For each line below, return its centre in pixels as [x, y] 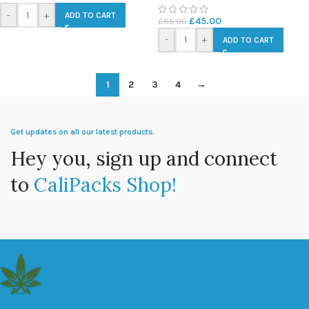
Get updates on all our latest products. [82, 131]
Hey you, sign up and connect [144, 158]
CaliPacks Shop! [105, 185]
